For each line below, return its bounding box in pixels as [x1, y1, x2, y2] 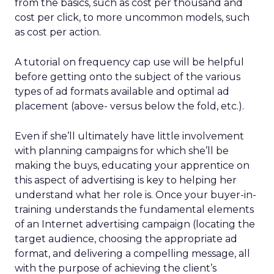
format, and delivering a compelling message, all [15, 248, 250, 259]
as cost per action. [15, 26, 101, 38]
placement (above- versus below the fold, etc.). [15, 100, 244, 112]
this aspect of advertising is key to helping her [15, 174, 237, 186]
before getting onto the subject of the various [15, 71, 240, 83]
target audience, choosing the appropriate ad [15, 233, 237, 245]
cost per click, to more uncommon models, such [15, 12, 250, 23]
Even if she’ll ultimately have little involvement [15, 130, 244, 142]
